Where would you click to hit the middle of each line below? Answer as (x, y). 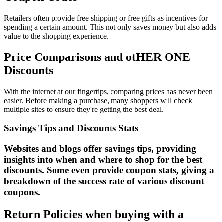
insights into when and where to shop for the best (103, 160)
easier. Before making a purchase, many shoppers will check (98, 100)
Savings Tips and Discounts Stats (71, 128)
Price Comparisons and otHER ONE (97, 57)
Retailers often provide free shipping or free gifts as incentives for (106, 18)
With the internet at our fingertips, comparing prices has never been (108, 91)
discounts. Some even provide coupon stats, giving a (109, 170)
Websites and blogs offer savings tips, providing (100, 149)
